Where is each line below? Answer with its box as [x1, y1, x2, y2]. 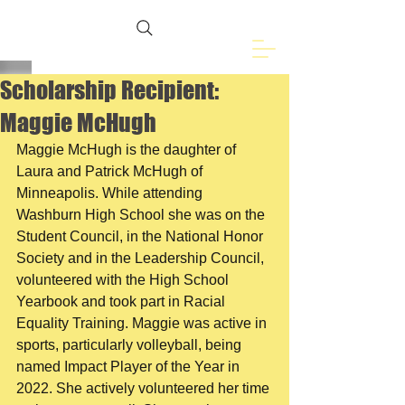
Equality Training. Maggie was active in [16, 316, 270, 331]
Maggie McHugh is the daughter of [16, 142, 240, 157]
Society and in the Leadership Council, [16, 250, 268, 266]
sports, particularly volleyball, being [16, 337, 245, 353]
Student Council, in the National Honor [16, 229, 267, 244]
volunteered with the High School [16, 272, 232, 287]
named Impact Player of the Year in [16, 359, 243, 374]
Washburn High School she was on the [16, 207, 268, 222]
